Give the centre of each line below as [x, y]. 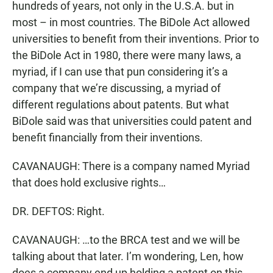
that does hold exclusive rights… [89, 183]
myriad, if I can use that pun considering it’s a [120, 72]
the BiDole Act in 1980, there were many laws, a [127, 55]
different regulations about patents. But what [121, 105]
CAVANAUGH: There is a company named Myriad [131, 166]
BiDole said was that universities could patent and [132, 121]
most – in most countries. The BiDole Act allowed [131, 22]
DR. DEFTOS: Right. [58, 211]
